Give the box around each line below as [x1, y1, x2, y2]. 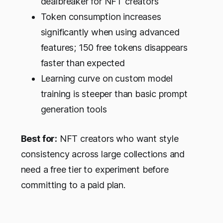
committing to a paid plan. [20, 180, 125, 191]
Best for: [20, 133, 57, 144]
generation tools [40, 104, 107, 115]
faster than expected [40, 58, 125, 69]
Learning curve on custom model [40, 73, 173, 84]
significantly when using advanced [40, 27, 180, 38]
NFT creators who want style [57, 133, 179, 144]
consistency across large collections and [20, 149, 185, 160]
